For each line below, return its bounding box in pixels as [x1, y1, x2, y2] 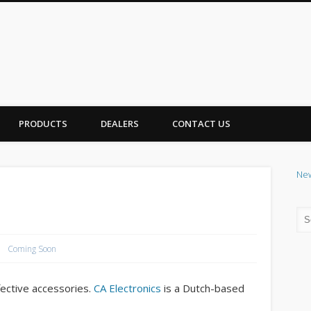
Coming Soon [8, 242, 57, 255]
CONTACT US [172, 117, 230, 130]
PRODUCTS [19, 117, 67, 130]
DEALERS [101, 117, 139, 130]
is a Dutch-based [160, 281, 244, 296]
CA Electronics [93, 281, 161, 296]
